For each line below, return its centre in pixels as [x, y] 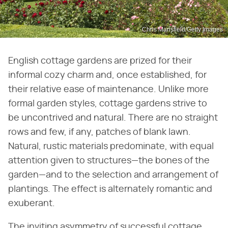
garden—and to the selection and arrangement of [113, 175]
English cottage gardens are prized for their [100, 61]
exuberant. [32, 203]
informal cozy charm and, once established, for [107, 75]
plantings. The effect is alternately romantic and [110, 189]
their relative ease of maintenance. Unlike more [108, 89]
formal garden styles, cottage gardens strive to [108, 104]
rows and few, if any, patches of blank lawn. [99, 132]
